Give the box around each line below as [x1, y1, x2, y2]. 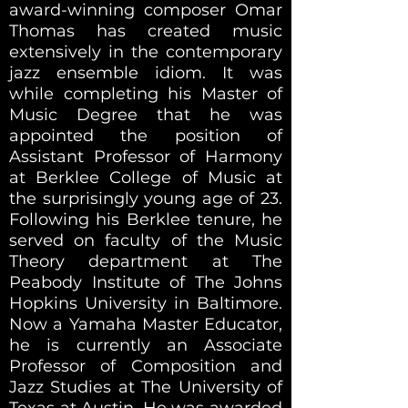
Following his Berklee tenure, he [9, 209, 282, 229]
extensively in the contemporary [9, 41, 282, 62]
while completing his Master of [9, 83, 282, 104]
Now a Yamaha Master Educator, [9, 313, 282, 334]
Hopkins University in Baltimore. [9, 292, 282, 313]
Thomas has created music [9, 20, 282, 41]
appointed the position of [9, 125, 282, 146]
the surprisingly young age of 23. [9, 188, 282, 209]
